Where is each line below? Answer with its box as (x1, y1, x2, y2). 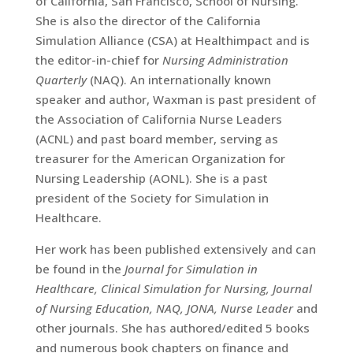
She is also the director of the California (35, 13, 261, 28)
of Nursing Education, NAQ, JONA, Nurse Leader (35, 300, 293, 316)
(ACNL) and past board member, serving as (35, 131, 278, 147)
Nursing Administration (162, 52, 288, 68)
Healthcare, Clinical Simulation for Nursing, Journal (35, 281, 312, 296)
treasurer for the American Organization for (35, 150, 285, 166)
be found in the (35, 261, 124, 277)
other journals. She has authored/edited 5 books (35, 320, 310, 336)
